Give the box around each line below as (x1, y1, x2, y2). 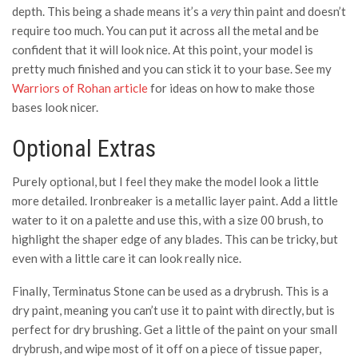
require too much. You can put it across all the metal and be (12, 22, 319, 38)
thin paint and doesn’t (231, 3, 346, 18)
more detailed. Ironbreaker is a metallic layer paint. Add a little (12, 193, 338, 208)
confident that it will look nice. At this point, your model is (12, 42, 313, 57)
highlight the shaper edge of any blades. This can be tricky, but (12, 231, 338, 246)
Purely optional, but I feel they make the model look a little (12, 173, 319, 189)
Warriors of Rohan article (12, 80, 148, 95)
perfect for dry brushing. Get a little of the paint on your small (12, 321, 337, 336)
